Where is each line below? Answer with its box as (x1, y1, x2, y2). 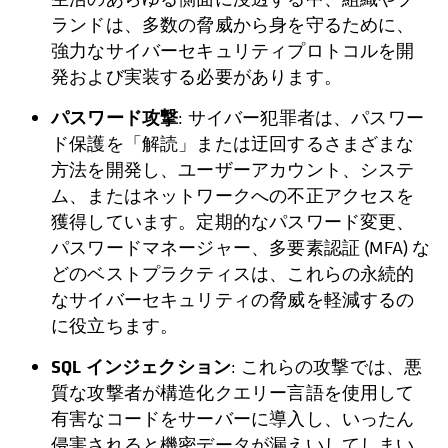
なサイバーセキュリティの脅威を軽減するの (51, 288, 415, 312)
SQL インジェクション (51, 354, 232, 380)
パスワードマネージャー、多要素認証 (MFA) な (51, 236, 431, 260)
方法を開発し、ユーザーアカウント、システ (51, 158, 415, 182)
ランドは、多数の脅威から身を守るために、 (51, 13, 415, 37)
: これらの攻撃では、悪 (231, 355, 423, 379)
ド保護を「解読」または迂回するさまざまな (51, 132, 415, 156)
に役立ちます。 (51, 314, 179, 338)
